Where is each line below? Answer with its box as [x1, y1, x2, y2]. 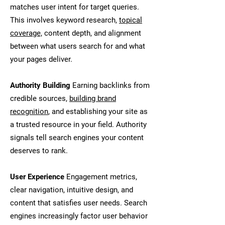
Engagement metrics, [64, 172, 137, 181]
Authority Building [10, 81, 70, 90]
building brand [69, 94, 116, 103]
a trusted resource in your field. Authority [10, 120, 147, 129]
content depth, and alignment [42, 29, 141, 38]
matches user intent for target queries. [10, 3, 139, 12]
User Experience [10, 172, 64, 181]
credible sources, [10, 94, 69, 103]
